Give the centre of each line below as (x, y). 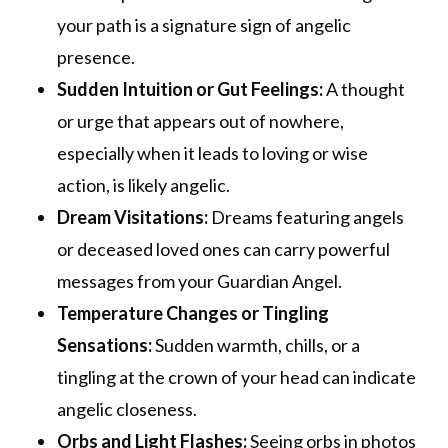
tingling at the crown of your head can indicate (236, 377)
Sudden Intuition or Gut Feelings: (189, 89)
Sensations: (104, 345)
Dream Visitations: (132, 217)
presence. (95, 57)
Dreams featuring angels (305, 217)
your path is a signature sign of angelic (203, 25)
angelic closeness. (126, 409)
